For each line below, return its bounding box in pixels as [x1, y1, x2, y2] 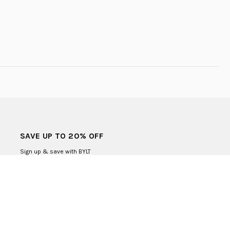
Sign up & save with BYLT [20, 147, 91, 155]
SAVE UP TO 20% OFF [20, 130, 104, 141]
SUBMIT [144, 177, 172, 186]
